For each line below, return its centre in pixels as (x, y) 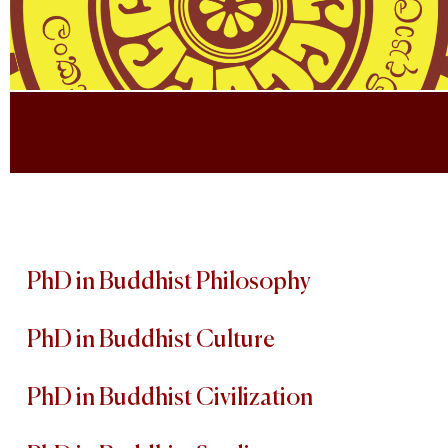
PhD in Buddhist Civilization (170, 398)
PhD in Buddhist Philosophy (169, 282)
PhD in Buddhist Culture (151, 340)
